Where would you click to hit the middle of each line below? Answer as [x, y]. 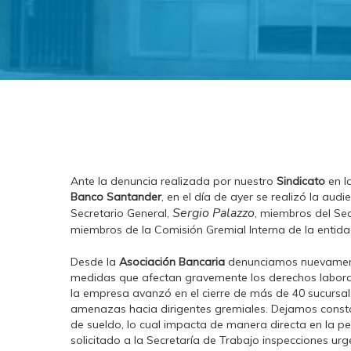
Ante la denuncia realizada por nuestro [172, 181]
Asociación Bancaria [172, 262]
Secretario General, [121, 213]
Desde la [95, 262]
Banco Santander [116, 197]
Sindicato [301, 181]
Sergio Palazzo [213, 213]
